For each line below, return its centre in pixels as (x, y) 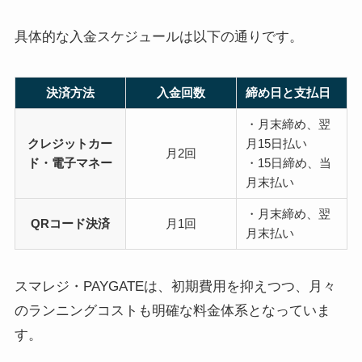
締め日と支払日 (288, 93)
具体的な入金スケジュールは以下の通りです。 (158, 37)
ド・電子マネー (70, 163)
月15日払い (277, 144)
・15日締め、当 (289, 163)
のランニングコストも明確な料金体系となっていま (172, 311)
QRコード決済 (70, 224)
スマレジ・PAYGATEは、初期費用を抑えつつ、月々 (175, 287)
